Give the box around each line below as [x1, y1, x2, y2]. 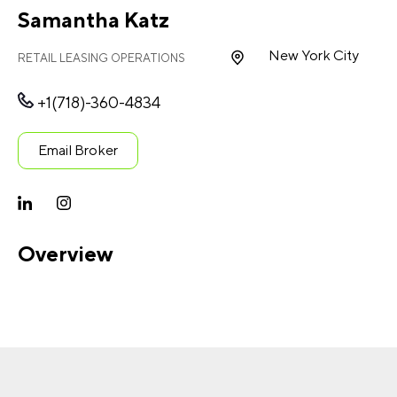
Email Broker [38, 142, 118, 160]
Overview [18, 241, 113, 267]
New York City [268, 47, 359, 65]
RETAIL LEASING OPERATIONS [18, 51, 185, 65]
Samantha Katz [18, 7, 169, 33]
